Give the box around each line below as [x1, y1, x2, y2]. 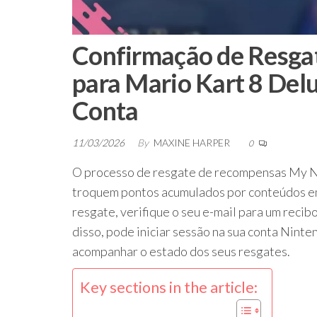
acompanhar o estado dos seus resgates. [72, 243, 290, 260]
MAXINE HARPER [154, 137, 232, 149]
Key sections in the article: [80, 278, 258, 297]
